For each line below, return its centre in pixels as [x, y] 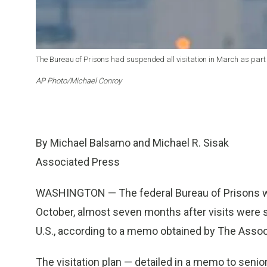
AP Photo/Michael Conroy [79, 81]
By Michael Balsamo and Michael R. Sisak [132, 143]
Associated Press [78, 162]
